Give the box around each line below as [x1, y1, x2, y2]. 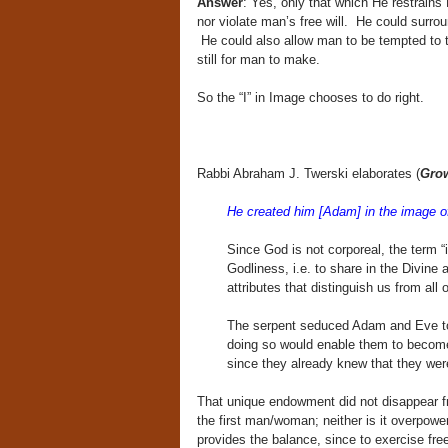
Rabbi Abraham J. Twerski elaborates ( [196, 166, 420, 181]
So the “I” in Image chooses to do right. [196, 90, 424, 105]
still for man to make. [196, 52, 320, 67]
